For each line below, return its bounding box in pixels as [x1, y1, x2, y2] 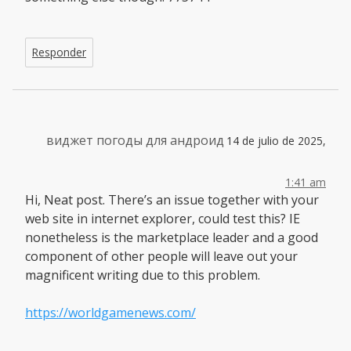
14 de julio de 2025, [226, 132, 326, 148]
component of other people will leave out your [25, 247, 298, 265]
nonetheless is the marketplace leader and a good [25, 228, 318, 246]
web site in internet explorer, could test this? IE [25, 209, 300, 227]
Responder [32, 44, 86, 60]
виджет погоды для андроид [46, 131, 224, 149]
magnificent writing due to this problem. [25, 266, 260, 284]
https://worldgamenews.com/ [25, 303, 196, 321]
